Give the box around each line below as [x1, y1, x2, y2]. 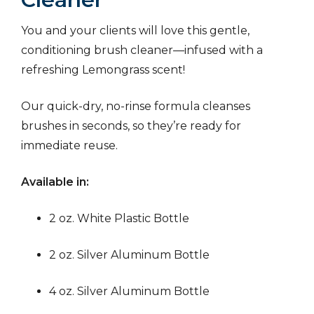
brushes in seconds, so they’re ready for [21, 119, 241, 133]
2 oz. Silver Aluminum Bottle [49, 248, 210, 262]
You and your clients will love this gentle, [21, 24, 250, 38]
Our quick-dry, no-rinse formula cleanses [21, 100, 250, 114]
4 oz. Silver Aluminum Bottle [49, 285, 210, 299]
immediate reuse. [21, 139, 118, 153]
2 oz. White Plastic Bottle [49, 212, 189, 226]
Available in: [21, 175, 89, 189]
